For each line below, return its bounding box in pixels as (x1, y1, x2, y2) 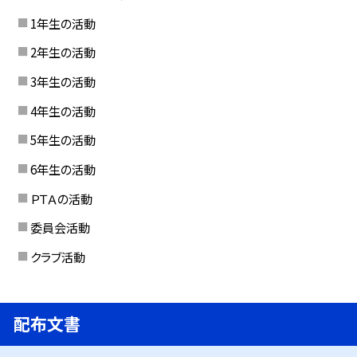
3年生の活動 (29, 72, 96, 90)
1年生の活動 (29, 14, 96, 32)
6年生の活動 (29, 159, 96, 178)
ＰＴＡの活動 (29, 189, 92, 207)
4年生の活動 (29, 101, 96, 120)
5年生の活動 (29, 131, 96, 149)
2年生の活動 (29, 43, 96, 61)
